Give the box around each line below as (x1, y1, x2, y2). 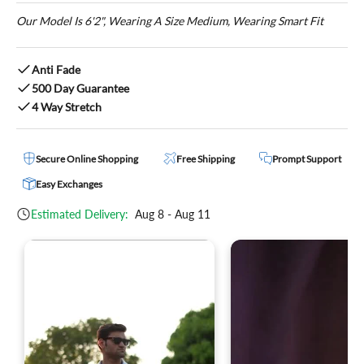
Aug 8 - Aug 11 (132, 206, 210, 221)
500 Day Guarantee (32, 80, 129, 95)
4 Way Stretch (32, 99, 102, 114)
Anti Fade (32, 62, 80, 76)
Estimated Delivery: (31, 206, 128, 221)
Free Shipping (175, 152, 235, 165)
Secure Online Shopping (36, 152, 138, 165)
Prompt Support (272, 152, 341, 165)
